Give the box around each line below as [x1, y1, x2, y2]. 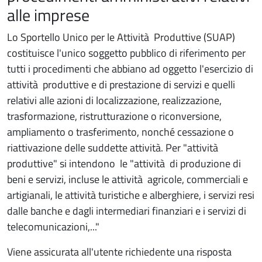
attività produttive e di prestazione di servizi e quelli [7, 77, 235, 92]
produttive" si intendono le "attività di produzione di [7, 156, 241, 171]
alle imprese [7, 2, 89, 27]
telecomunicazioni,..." [7, 219, 102, 235]
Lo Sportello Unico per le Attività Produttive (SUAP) [7, 29, 235, 45]
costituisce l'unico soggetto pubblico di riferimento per [7, 45, 246, 61]
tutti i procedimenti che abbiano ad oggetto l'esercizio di [7, 61, 253, 77]
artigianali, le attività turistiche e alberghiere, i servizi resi [7, 187, 254, 203]
